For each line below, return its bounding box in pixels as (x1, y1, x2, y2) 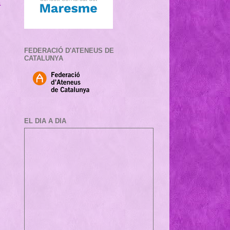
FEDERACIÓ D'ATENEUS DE (24, 47, 114, 55)
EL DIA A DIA (24, 117, 66, 125)
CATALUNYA (24, 54, 63, 63)
